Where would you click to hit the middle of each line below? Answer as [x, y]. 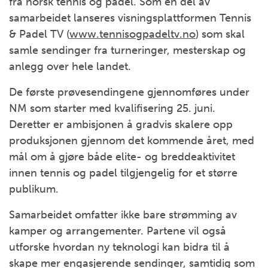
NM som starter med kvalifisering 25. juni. [112, 108]
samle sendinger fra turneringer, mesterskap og [127, 50]
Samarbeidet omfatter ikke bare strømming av [123, 215]
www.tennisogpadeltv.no [133, 34]
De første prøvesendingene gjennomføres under [129, 92]
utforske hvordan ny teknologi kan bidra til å [119, 247]
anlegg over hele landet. [70, 66]
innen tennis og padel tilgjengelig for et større [123, 173]
